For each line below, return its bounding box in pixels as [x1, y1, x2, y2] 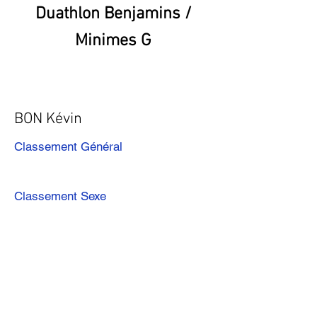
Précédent [14, 246, 61, 259]
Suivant [151, 246, 183, 259]
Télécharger [72, 291, 132, 305]
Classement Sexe [14, 189, 106, 203]
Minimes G [75, 31, 151, 51]
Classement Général [14, 139, 122, 154]
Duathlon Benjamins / [35, 4, 192, 24]
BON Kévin [14, 110, 82, 129]
